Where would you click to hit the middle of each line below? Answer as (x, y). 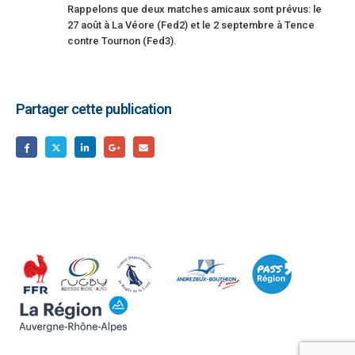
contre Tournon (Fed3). (122, 40)
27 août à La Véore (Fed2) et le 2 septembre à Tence (191, 25)
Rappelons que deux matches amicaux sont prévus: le (195, 9)
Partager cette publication (94, 109)
